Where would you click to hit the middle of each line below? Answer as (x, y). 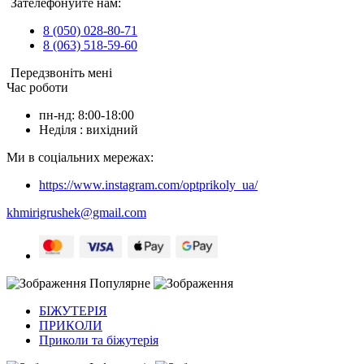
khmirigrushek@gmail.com (76, 212)
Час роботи (37, 87)
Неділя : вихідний (89, 129)
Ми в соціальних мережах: (80, 157)
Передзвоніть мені (61, 72)
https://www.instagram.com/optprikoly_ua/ (148, 184)
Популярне (120, 283)
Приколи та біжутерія (99, 340)
